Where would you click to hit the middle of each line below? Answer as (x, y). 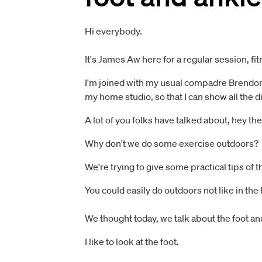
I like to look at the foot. (132, 242)
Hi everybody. (113, 31)
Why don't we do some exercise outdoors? (171, 143)
